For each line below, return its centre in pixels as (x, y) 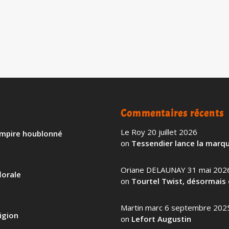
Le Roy (133, 132)
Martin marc (142, 207)
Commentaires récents (172, 113)
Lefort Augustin (161, 219)
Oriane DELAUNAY (153, 169)
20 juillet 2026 (172, 132)
